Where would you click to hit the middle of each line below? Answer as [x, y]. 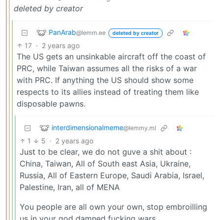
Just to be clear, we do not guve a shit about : [106, 151]
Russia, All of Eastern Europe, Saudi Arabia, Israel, [112, 175]
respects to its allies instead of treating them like [108, 92]
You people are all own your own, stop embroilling [113, 206]
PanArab [62, 32]
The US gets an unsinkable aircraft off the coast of [111, 56]
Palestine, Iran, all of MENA [70, 187]
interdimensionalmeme [87, 127]
